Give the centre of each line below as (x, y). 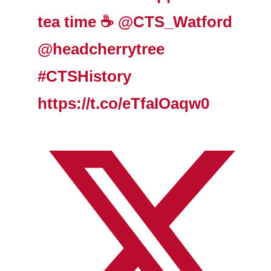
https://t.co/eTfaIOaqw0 (124, 103)
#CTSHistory (85, 76)
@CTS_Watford (175, 21)
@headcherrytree (101, 49)
